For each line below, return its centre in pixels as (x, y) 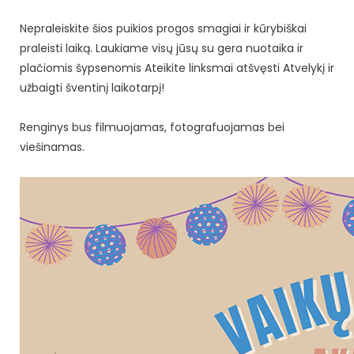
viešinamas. (52, 147)
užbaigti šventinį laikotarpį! (94, 87)
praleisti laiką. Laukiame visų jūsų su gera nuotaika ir (162, 48)
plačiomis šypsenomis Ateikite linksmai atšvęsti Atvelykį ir (177, 68)
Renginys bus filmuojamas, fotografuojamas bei (152, 127)
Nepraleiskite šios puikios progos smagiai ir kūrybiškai (163, 28)
